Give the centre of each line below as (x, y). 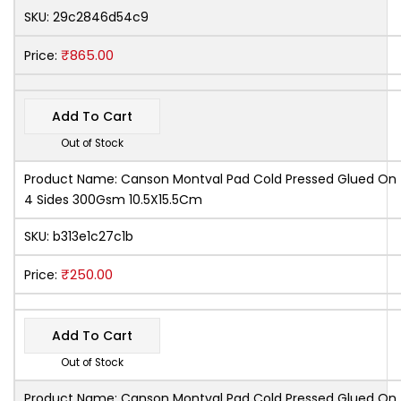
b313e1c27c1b (93, 236)
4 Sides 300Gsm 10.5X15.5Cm (113, 199)
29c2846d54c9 (101, 17)
